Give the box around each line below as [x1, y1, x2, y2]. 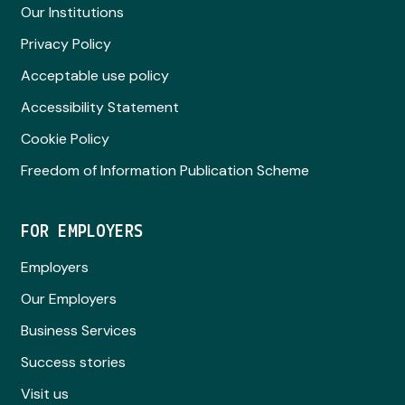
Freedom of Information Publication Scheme [20, 161, 309, 181]
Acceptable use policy [20, 66, 169, 86]
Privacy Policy [20, 34, 111, 54]
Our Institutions [20, 3, 124, 23]
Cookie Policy [20, 129, 109, 149]
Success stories [20, 353, 126, 372]
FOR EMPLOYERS [20, 223, 144, 242]
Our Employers [20, 289, 117, 309]
